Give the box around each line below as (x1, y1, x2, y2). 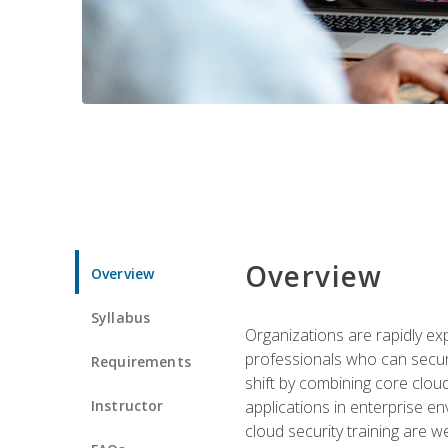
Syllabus (91, 307, 151, 327)
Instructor (91, 395, 164, 415)
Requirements (91, 351, 191, 371)
